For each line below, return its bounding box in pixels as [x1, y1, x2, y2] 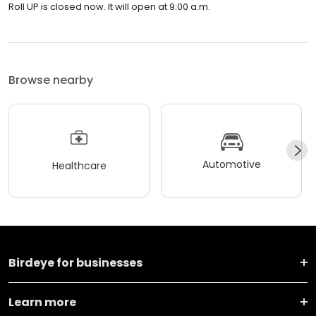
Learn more [8, 293, 76, 310]
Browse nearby [8, 71, 93, 88]
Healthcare [51, 159, 107, 174]
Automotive [202, 157, 261, 172]
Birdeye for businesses [8, 254, 142, 271]
